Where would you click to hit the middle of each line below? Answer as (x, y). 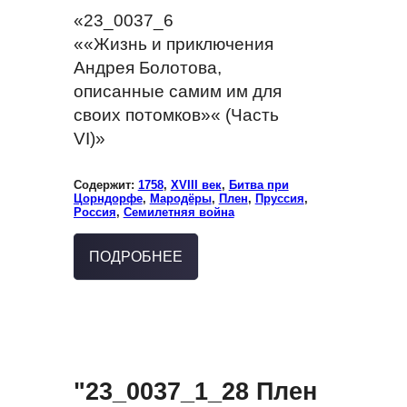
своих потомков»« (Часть (176, 114)
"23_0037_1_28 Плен (195, 391)
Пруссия (279, 198)
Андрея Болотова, (147, 67)
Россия (94, 212)
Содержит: (105, 184)
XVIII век (196, 184)
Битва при (258, 184)
